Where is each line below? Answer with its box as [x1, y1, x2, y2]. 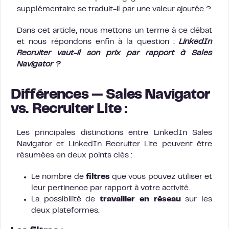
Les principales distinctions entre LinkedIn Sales [17, 129, 212, 136]
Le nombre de [31, 173, 86, 180]
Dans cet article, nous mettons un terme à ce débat [17, 27, 212, 34]
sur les [185, 196, 213, 203]
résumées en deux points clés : [17, 152, 132, 159]
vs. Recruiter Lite [11, 103, 121, 116]
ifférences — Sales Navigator [21, 89, 211, 102]
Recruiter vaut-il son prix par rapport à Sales [17, 50, 212, 57]
